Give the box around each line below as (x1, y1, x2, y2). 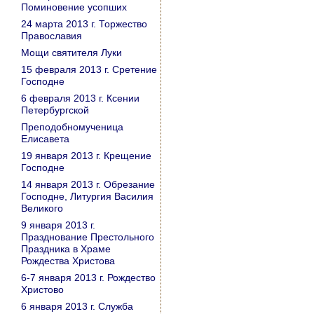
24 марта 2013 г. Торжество (21, 18, 147, 29)
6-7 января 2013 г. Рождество (21, 272, 156, 283)
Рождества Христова (21, 255, 115, 266)
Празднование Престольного (21, 231, 154, 243)
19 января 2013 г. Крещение (21, 150, 151, 161)
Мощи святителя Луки (21, 47, 122, 58)
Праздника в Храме (21, 243, 111, 254)
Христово (21, 284, 64, 295)
